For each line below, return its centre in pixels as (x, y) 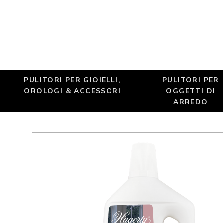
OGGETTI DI (191, 90)
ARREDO (191, 101)
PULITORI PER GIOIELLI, (73, 79)
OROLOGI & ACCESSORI (72, 90)
